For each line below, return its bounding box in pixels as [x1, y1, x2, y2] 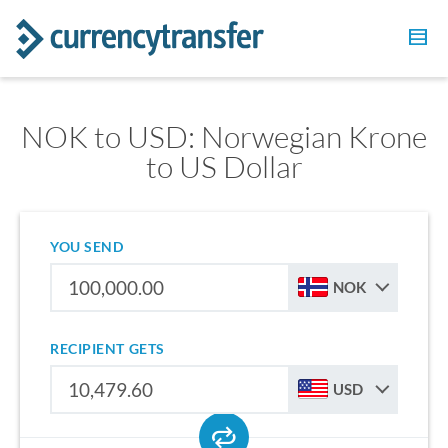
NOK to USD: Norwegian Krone [21, 118, 427, 155]
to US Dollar [145, 148, 303, 185]
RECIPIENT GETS [50, 340, 165, 357]
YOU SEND [50, 238, 124, 255]
